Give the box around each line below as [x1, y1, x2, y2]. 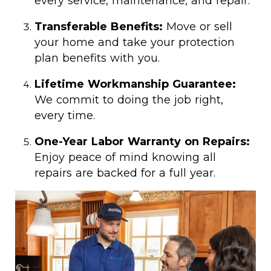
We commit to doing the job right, [34, 93, 223, 106]
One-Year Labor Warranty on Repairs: [34, 135, 250, 148]
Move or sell [163, 20, 232, 33]
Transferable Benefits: [34, 20, 163, 33]
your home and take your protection [34, 36, 235, 49]
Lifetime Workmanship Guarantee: [34, 77, 236, 91]
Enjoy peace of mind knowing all [34, 151, 216, 164]
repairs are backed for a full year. [34, 166, 215, 180]
